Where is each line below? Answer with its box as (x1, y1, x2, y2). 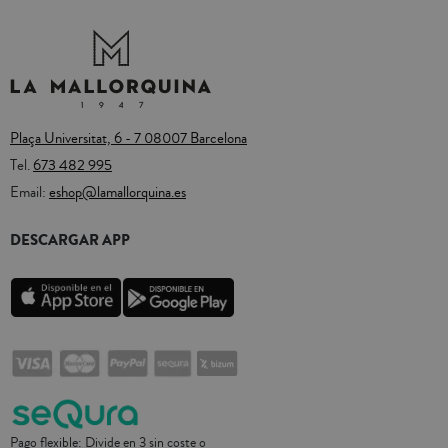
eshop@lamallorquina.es (49, 182, 186, 204)
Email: (10, 182, 49, 204)
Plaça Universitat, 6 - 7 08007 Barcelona (10, 128, 247, 150)
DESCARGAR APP (10, 229, 130, 252)
